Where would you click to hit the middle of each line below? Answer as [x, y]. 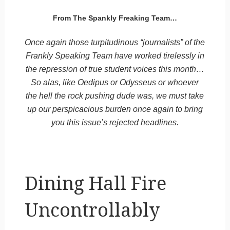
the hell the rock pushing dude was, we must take [115, 95]
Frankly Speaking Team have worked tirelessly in [115, 55]
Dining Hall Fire [95, 183]
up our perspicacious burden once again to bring [115, 109]
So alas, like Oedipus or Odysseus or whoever [115, 82]
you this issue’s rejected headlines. [115, 122]
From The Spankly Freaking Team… [115, 18]
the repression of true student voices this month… [115, 69]
